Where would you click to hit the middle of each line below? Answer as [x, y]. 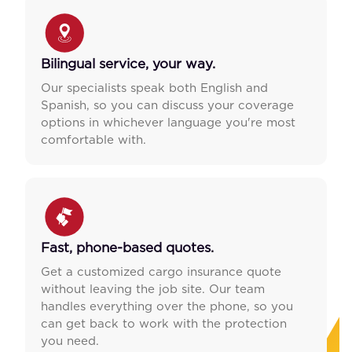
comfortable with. [93, 140]
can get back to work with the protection [164, 324]
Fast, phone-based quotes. [127, 247]
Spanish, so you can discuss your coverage [167, 105]
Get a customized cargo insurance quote [161, 272]
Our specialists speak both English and [154, 88]
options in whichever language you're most [168, 123]
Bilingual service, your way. [128, 64]
